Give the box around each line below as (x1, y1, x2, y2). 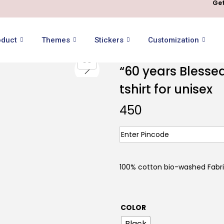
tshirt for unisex (119, 80, 212, 97)
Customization (147, 35, 199, 44)
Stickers (94, 35, 123, 44)
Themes (41, 35, 70, 44)
